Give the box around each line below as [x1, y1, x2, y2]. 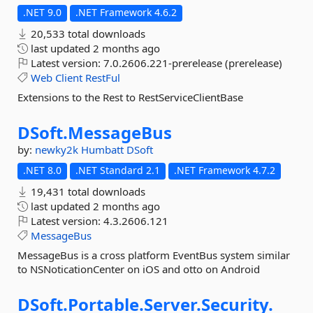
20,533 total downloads [28, 27, 145, 41]
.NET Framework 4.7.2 [174, 163, 275, 177]
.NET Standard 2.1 [75, 163, 160, 177]
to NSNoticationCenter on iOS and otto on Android [17, 262, 260, 276]
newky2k [35, 143, 81, 156]
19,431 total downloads [28, 184, 145, 198]
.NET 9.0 [23, 6, 61, 19]
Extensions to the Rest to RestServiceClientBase [17, 90, 243, 104]
